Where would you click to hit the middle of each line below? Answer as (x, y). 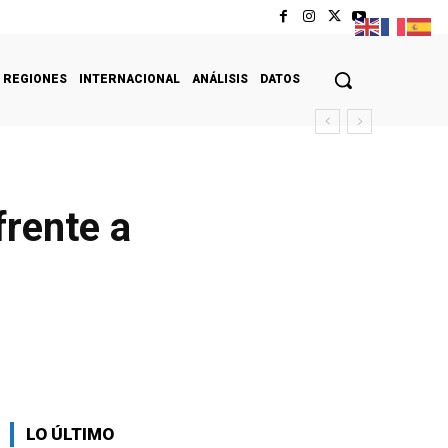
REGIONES (35, 78)
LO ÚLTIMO (70, 433)
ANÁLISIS (220, 78)
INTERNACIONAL (129, 78)
